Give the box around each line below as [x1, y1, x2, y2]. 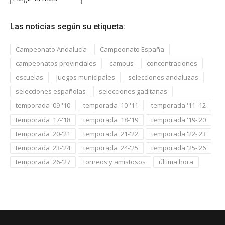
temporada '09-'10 [16, 100, 70, 110]
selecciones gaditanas [99, 86, 167, 96]
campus [109, 58, 134, 68]
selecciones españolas [16, 86, 86, 96]
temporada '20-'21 [16, 129, 70, 138]
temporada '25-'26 [151, 143, 206, 152]
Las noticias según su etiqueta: [10, 21, 125, 31]
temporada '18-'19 [83, 115, 138, 124]
